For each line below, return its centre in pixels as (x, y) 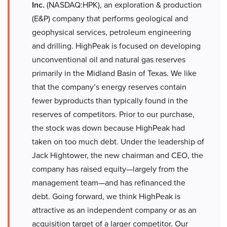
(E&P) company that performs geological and (110, 19)
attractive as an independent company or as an (114, 210)
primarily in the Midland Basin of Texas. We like (114, 73)
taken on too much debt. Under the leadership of (118, 142)
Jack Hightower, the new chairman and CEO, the (118, 156)
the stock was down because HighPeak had (108, 128)
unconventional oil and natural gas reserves (109, 60)
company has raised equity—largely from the (110, 169)
